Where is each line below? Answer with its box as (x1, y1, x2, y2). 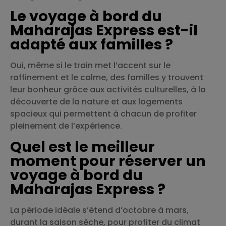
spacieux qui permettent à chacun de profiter (10, 108, 197, 120)
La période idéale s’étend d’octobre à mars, (10, 204, 189, 216)
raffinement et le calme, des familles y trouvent (10, 72, 203, 84)
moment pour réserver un (10, 150, 206, 171)
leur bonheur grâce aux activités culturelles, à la (10, 84, 206, 96)
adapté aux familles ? (10, 34, 173, 55)
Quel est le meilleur (10, 136, 155, 157)
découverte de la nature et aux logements (10, 96, 183, 108)
